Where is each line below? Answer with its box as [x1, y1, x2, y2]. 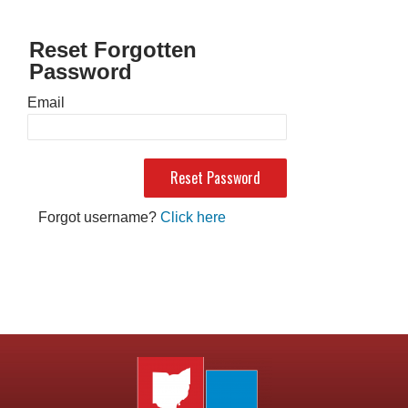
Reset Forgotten [29, 36, 197, 62]
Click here [160, 209, 227, 225]
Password [29, 58, 132, 84]
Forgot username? [38, 209, 161, 225]
